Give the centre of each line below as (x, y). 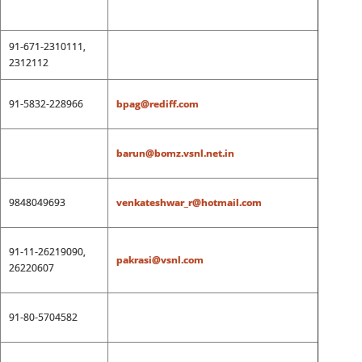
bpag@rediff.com (157, 104)
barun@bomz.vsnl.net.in (175, 153)
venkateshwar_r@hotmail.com (189, 202)
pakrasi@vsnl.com (160, 260)
